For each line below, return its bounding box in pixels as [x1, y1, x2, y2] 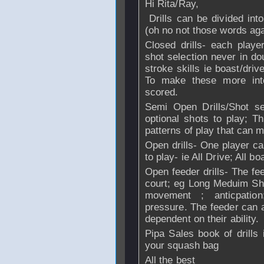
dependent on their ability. [144, 213, 259, 225]
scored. [144, 87, 179, 98]
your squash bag [144, 240, 219, 251]
